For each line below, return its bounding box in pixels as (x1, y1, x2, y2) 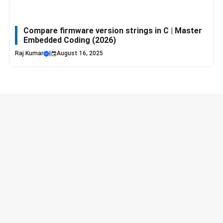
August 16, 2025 (57, 50, 103, 57)
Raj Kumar (15, 50, 43, 57)
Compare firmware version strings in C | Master (23, 26, 202, 36)
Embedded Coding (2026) (23, 35, 116, 45)
